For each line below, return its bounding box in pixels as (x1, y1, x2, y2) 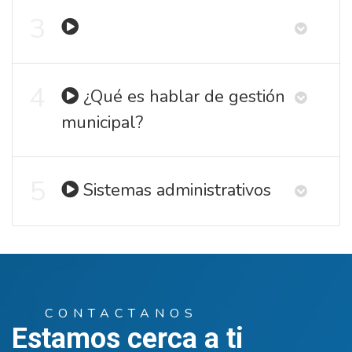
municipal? (61, 110, 143, 134)
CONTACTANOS (45, 304, 198, 322)
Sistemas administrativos (83, 178, 271, 202)
